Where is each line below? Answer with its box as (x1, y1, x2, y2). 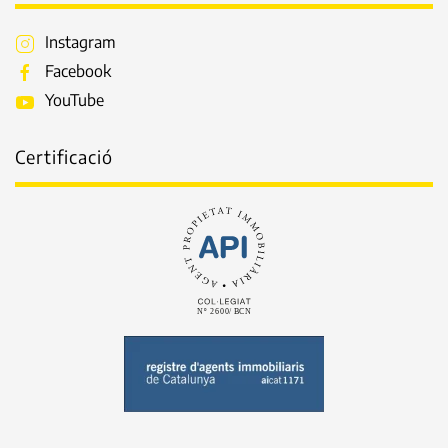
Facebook (45, 61, 111, 82)
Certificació (15, 145, 113, 169)
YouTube (45, 90, 104, 111)
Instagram (45, 32, 116, 53)
